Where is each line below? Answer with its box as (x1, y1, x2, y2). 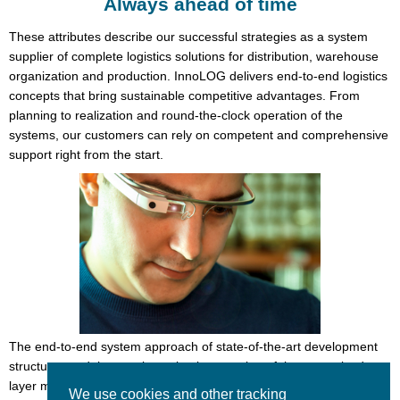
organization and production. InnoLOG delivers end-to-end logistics (9, 69, 387, 84)
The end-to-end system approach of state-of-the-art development (9, 339, 378, 354)
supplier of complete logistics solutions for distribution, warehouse (9, 49, 379, 64)
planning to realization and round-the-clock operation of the (9, 108, 343, 123)
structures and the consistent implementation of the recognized (9, 359, 364, 374)
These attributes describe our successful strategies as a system (9, 29, 368, 45)
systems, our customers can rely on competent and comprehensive (9, 128, 388, 143)
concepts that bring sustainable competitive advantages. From (9, 88, 360, 104)
